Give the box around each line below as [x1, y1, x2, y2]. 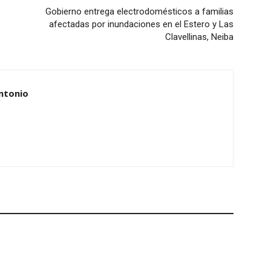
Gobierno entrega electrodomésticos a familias [45, 6, 233, 18]
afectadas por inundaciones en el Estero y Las [48, 19, 233, 30]
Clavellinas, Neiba [165, 31, 233, 43]
